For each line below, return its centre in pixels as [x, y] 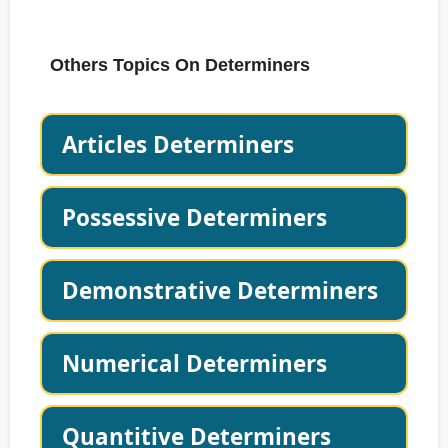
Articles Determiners [178, 145]
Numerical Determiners [194, 364]
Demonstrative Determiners [220, 291]
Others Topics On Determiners [180, 65]
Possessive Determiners [194, 218]
